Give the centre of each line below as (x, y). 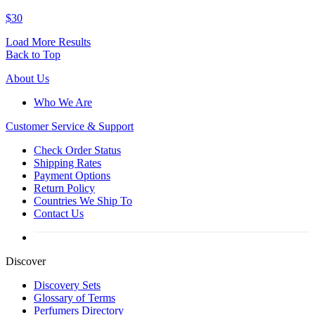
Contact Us (59, 213)
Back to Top (33, 54)
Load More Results (48, 41)
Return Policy (64, 188)
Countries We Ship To (83, 200)
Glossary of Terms (75, 297)
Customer (28, 126)
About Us (27, 78)
